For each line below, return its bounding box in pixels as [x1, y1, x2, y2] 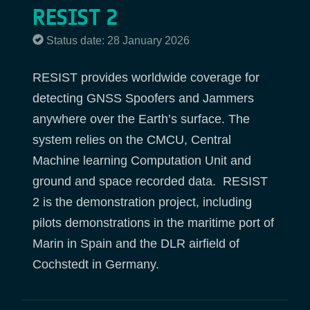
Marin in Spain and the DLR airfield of [33, 236, 239, 250]
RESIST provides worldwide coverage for [33, 70, 259, 84]
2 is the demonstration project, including [33, 194, 252, 209]
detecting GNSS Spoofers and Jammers [33, 91, 254, 105]
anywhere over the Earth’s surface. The [33, 111, 250, 126]
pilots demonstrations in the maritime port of [33, 215, 274, 230]
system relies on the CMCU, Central [33, 132, 231, 147]
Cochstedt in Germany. [33, 257, 163, 271]
